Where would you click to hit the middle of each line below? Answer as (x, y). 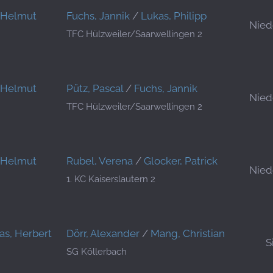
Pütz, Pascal (95, 88)
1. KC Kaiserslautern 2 (111, 179)
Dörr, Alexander (103, 233)
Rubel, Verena (100, 161)
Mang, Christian (188, 233)
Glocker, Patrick (181, 161)
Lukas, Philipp (174, 16)
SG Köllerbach (97, 252)
